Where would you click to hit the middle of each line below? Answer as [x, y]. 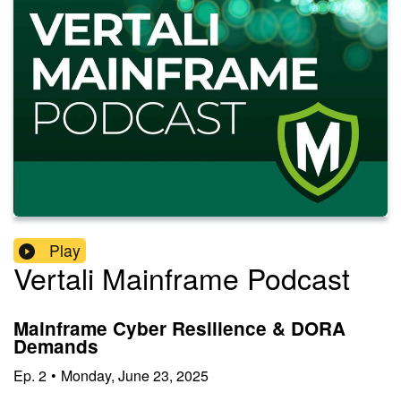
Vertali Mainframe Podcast [182, 278]
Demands [56, 346]
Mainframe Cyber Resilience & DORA [179, 328]
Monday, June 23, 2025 [135, 375]
